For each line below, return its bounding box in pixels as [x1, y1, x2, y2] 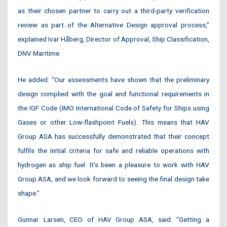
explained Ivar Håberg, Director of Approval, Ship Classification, [18, 34, 209, 43]
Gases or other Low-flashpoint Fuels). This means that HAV [18, 118, 209, 126]
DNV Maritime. [18, 49, 61, 57]
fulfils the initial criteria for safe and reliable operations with [18, 146, 209, 155]
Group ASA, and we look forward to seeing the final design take [18, 174, 209, 183]
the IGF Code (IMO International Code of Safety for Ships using [18, 103, 209, 112]
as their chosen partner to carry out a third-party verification [18, 6, 209, 15]
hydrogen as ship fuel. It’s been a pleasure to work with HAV [18, 160, 209, 169]
